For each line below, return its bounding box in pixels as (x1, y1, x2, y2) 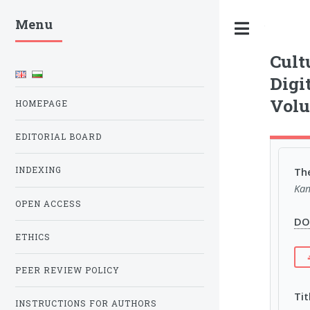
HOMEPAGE (15, 98, 68, 109)
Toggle (264, 22, 294, 35)
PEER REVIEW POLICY (15, 264, 120, 275)
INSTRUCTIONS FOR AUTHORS (15, 298, 157, 309)
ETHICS (15, 231, 51, 242)
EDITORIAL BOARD (15, 131, 102, 143)
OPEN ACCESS (15, 198, 82, 209)
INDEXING (15, 165, 62, 176)
